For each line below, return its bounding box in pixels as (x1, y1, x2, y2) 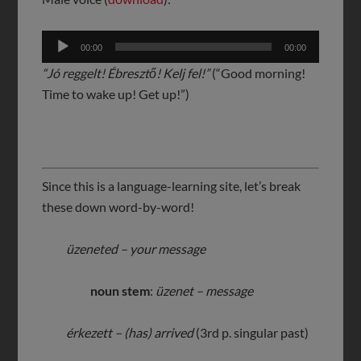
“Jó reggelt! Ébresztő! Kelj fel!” (42, 64, 210, 81)
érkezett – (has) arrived (66, 324, 194, 340)
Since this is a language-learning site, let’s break (42, 177, 301, 193)
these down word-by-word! (42, 198, 195, 214)
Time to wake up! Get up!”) (42, 85, 190, 102)
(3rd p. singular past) (193, 324, 309, 340)
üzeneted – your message (66, 240, 206, 256)
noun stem (90, 282, 151, 298)
